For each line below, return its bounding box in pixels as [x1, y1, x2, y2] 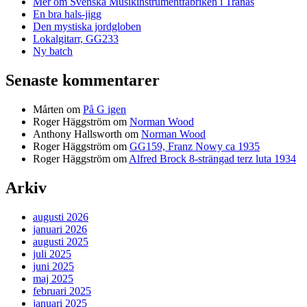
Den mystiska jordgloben [33, 21, 141, 33]
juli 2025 [33, 247, 71, 260]
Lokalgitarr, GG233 [33, 33, 119, 45]
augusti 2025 [33, 235, 88, 247]
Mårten [33, 103, 64, 116]
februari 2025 [33, 284, 91, 297]
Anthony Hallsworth [33, 128, 122, 140]
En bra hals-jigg [33, 8, 101, 21]
